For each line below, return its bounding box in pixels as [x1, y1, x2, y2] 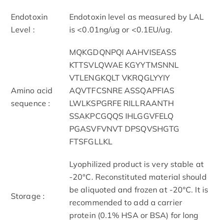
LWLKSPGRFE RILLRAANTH [69, 98, 174, 108]
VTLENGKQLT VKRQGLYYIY [69, 72, 170, 82]
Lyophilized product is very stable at [69, 159, 204, 169]
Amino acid [11, 85, 53, 95]
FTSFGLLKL [69, 136, 112, 146]
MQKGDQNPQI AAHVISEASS [69, 47, 177, 57]
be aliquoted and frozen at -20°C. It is [69, 184, 208, 194]
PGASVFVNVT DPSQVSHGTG [69, 123, 180, 134]
